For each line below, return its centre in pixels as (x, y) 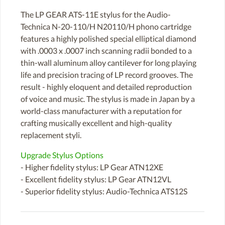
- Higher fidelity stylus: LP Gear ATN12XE (92, 167)
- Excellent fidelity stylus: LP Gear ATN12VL (96, 179)
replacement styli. (51, 135)
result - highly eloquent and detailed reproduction (106, 86)
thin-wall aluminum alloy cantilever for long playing (108, 62)
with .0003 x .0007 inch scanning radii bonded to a (106, 50)
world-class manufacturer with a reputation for (101, 110)
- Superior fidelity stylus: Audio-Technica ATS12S (104, 191)
